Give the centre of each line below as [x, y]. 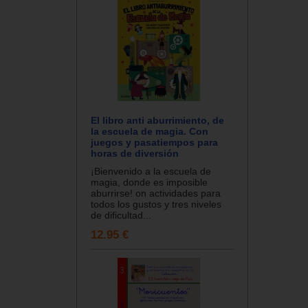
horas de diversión [135, 153]
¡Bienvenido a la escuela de [151, 171]
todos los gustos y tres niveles [156, 204]
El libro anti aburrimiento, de [157, 120]
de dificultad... [121, 215]
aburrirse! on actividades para [156, 193]
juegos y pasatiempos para [154, 142]
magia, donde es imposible [149, 182]
